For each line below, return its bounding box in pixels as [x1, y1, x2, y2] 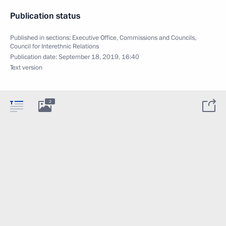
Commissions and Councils [120, 33, 195, 42]
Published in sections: [10, 33, 72, 42]
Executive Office [72, 33, 117, 42]
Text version [10, 63, 42, 72]
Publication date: [10, 52, 59, 62]
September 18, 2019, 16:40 [59, 52, 139, 62]
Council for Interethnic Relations [10, 41, 99, 51]
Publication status [10, 10, 80, 22]
